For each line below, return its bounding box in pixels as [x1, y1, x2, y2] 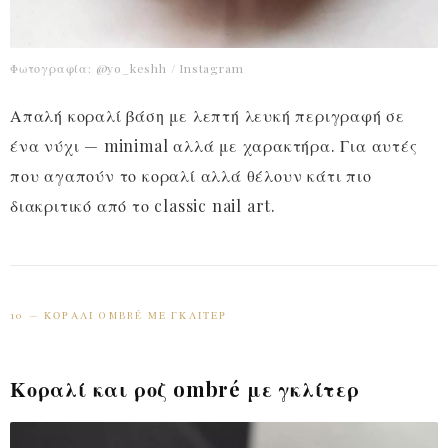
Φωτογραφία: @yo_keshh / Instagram [10, 60, 244, 77]
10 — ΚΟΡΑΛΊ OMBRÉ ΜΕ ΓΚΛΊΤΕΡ [10, 308, 228, 323]
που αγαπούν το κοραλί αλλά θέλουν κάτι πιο [10, 165, 372, 187]
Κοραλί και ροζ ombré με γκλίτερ [10, 375, 360, 403]
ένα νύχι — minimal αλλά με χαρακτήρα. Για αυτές [10, 135, 418, 157]
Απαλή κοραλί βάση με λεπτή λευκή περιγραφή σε [10, 105, 406, 127]
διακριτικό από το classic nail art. [10, 195, 276, 217]
